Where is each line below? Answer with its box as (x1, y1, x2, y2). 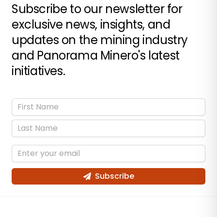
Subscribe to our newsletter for (12, 1, 183, 17)
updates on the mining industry (12, 32, 188, 48)
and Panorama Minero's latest (12, 47, 180, 64)
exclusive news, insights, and (12, 16, 170, 33)
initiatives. (12, 63, 65, 79)
